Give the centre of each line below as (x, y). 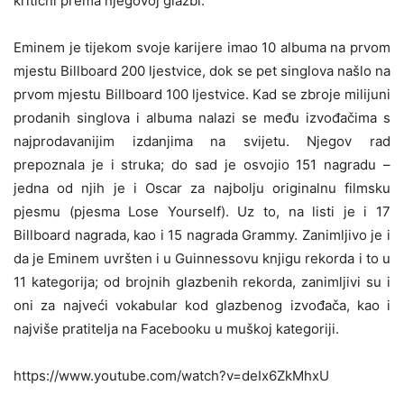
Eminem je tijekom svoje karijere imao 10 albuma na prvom (202, 48)
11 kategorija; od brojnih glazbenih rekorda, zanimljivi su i (202, 282)
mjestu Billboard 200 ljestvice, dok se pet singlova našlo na (202, 71)
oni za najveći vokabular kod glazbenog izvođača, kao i (202, 306)
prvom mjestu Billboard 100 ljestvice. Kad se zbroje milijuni (202, 95)
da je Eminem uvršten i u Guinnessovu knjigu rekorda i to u (202, 259)
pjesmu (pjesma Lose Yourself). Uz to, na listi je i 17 (202, 212)
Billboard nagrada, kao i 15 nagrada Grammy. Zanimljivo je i (202, 235)
